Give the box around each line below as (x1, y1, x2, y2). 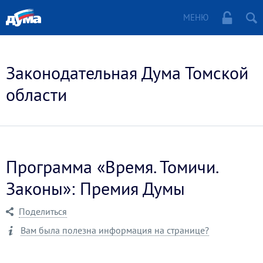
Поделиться (19, 205, 67, 217)
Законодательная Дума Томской (6, 61, 248, 84)
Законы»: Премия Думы (6, 177, 185, 200)
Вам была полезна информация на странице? (21, 224, 209, 236)
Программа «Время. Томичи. (6, 155, 218, 178)
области (6, 83, 67, 106)
